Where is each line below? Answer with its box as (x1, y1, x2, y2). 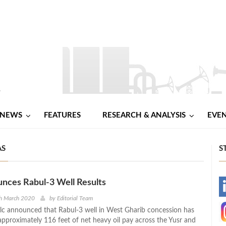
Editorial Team (56, 195, 93, 201)
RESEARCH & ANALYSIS (102, 111, 186, 119)
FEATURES (44, 111, 81, 119)
